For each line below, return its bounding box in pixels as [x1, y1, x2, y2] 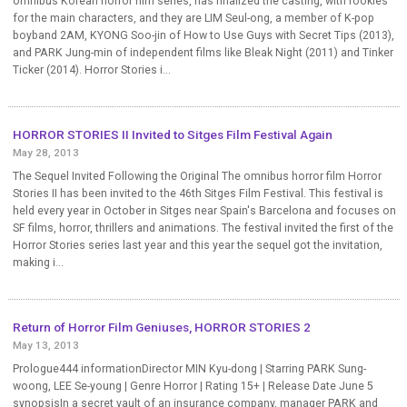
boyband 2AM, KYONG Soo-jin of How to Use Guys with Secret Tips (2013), [12, 28, 394, 42]
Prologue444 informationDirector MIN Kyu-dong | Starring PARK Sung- [12, 362, 366, 375]
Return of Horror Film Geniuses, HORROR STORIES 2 [12, 319, 311, 334]
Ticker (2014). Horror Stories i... [12, 63, 171, 76]
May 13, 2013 [12, 338, 79, 352]
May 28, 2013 [12, 145, 79, 159]
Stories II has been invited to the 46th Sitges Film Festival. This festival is [12, 186, 383, 200]
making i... [12, 255, 64, 269]
